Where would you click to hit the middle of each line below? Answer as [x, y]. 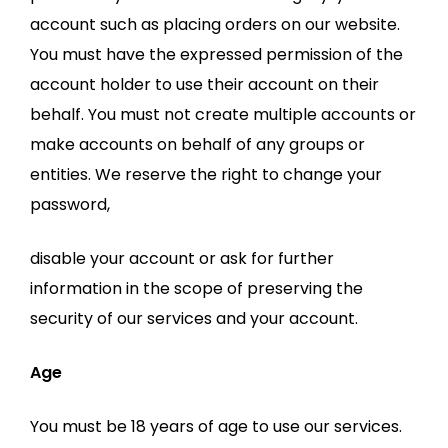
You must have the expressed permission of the [216, 54]
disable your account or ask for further [182, 258]
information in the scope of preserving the [196, 288]
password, [70, 204]
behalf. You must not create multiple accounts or [223, 114]
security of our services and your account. [194, 318]
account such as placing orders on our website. [215, 24]
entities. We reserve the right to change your [206, 174]
